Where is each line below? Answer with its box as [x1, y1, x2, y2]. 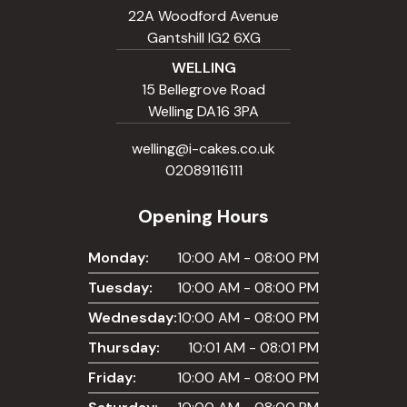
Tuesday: [88, 278, 153, 298]
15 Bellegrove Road [142, 80, 265, 100]
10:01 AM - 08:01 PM [188, 338, 319, 358]
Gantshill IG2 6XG [146, 28, 261, 48]
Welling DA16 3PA [148, 102, 259, 122]
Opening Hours [138, 204, 269, 229]
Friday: [88, 368, 136, 388]
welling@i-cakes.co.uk [132, 139, 275, 159]
